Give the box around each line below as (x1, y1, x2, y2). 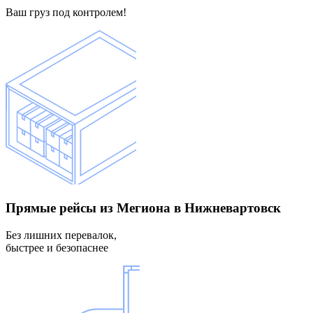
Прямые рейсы (6, 201, 96, 216)
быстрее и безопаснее (6, 241, 108, 254)
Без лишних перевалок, (6, 228, 117, 241)
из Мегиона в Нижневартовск (96, 201, 281, 216)
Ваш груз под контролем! (6, 6, 126, 19)
